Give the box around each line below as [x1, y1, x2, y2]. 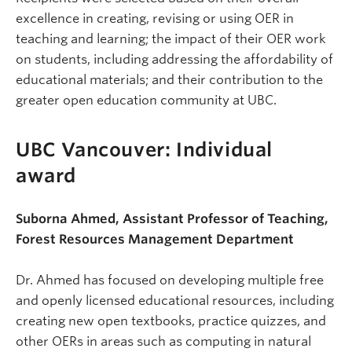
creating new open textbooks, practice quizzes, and [16, 313, 326, 328]
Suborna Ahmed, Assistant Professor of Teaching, [16, 211, 328, 226]
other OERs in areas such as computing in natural [16, 333, 311, 349]
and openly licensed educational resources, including [16, 292, 334, 308]
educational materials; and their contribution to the [16, 72, 323, 87]
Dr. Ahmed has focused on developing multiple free [16, 272, 324, 288]
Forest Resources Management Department [16, 231, 294, 247]
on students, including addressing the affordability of [16, 52, 333, 67]
